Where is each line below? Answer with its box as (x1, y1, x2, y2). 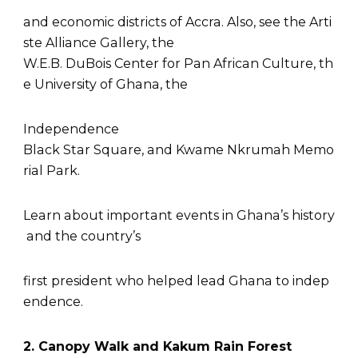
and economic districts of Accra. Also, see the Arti (23, 14, 332, 30)
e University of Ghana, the (23, 76, 188, 92)
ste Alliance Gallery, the (23, 34, 174, 50)
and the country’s (23, 228, 144, 244)
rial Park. (23, 162, 83, 178)
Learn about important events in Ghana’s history (23, 207, 335, 223)
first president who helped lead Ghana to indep (23, 272, 329, 288)
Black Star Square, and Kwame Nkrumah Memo (23, 141, 334, 157)
